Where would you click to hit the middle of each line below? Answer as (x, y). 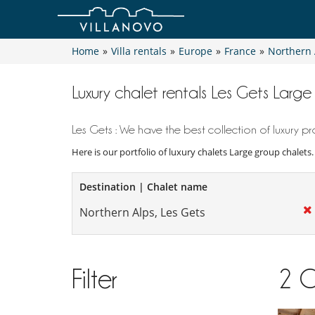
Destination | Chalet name (143, 187)
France (240, 51)
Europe (195, 51)
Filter (95, 279)
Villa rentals (139, 51)
